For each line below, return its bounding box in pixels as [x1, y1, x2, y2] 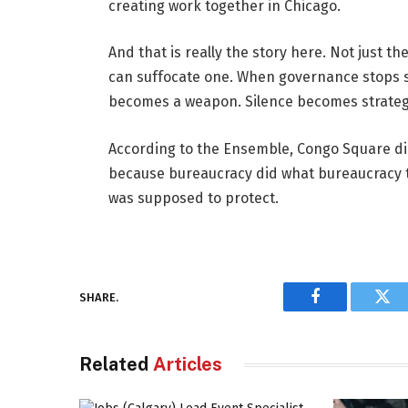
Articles [153, 353, 222, 376]
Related [79, 353, 153, 376]
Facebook [313, 301, 378, 319]
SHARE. [79, 290, 118, 304]
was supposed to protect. [107, 189, 279, 207]
